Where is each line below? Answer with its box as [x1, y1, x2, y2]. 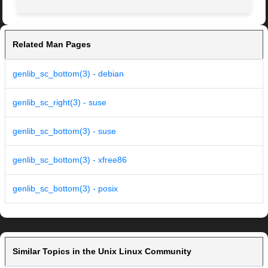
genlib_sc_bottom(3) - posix [13, 184, 118, 194]
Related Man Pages [13, 39, 91, 50]
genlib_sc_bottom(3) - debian [13, 69, 124, 79]
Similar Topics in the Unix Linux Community [13, 246, 191, 257]
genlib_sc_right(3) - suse [13, 98, 106, 108]
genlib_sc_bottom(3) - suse [13, 126, 116, 136]
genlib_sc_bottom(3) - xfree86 [13, 155, 127, 165]
